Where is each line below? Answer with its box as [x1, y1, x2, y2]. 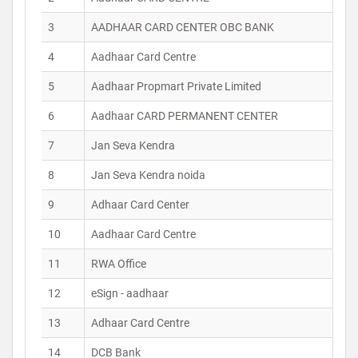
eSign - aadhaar [91, 287, 169, 300]
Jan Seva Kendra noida [91, 169, 205, 181]
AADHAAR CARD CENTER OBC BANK [91, 21, 274, 34]
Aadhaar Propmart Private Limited [91, 80, 261, 93]
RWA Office [91, 257, 146, 270]
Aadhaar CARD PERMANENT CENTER [91, 109, 278, 122]
